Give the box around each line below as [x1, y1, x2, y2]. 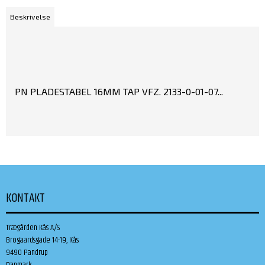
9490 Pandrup [6, 245, 48, 259]
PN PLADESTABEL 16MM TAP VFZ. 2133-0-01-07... [15, 85, 223, 97]
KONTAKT [6, 188, 45, 208]
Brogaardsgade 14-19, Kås [6, 233, 79, 247]
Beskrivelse [10, 12, 51, 21]
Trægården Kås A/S [6, 221, 60, 234]
